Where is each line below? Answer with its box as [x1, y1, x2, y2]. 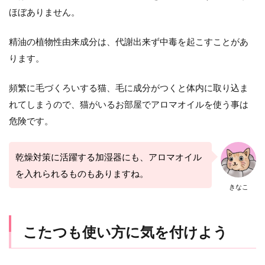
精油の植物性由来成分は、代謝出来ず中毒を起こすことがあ [9, 36, 248, 47]
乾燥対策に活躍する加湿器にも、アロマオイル [15, 151, 202, 163]
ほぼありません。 [9, 7, 80, 18]
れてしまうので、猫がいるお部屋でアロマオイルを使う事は [9, 99, 248, 110]
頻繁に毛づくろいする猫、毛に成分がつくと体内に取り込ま [9, 82, 248, 93]
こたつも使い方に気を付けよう [23, 223, 228, 241]
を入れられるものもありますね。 [15, 168, 148, 179]
